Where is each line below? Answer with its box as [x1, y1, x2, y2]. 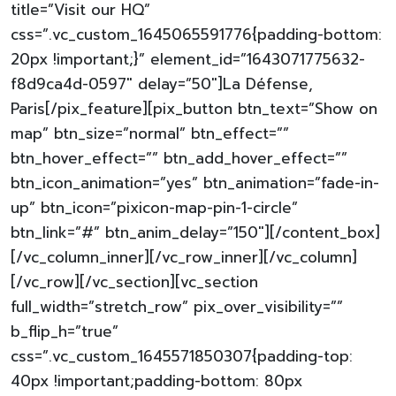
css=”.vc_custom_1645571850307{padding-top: [11, 345, 353, 368]
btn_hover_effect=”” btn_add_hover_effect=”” [11, 147, 347, 170]
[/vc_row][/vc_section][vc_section [11, 270, 258, 293]
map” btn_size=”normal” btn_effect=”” [11, 122, 289, 145]
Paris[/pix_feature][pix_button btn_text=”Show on [11, 97, 377, 120]
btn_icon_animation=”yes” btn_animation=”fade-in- [11, 171, 379, 194]
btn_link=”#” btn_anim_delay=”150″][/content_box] [11, 221, 380, 244]
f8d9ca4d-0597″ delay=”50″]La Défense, [11, 72, 313, 95]
